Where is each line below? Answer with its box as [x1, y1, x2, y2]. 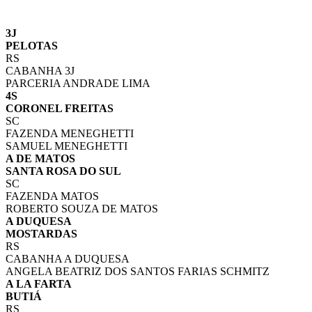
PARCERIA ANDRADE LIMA [6, 77, 150, 90]
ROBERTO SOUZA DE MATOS [6, 203, 158, 215]
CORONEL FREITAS [6, 102, 114, 115]
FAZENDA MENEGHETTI [6, 127, 134, 140]
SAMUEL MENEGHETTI [6, 140, 127, 153]
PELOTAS [6, 40, 58, 52]
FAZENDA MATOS [6, 190, 99, 203]
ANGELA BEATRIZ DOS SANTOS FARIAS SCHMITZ [6, 265, 270, 278]
